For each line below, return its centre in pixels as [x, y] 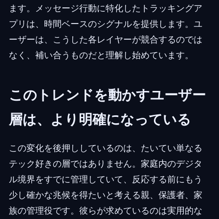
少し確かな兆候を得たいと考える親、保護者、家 [105, 195]
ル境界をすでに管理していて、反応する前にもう [105, 179]
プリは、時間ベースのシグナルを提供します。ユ [105, 24]
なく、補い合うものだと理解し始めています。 [101, 55]
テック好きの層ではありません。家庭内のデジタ [105, 164]
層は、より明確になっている [100, 120]
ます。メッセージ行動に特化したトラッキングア [105, 8]
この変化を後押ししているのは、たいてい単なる [105, 148]
